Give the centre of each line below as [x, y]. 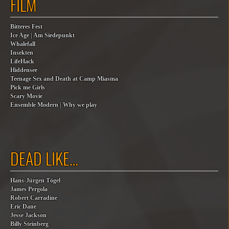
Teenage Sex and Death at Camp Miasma [64, 79]
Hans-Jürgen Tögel [35, 181]
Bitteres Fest [26, 27]
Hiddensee [24, 70]
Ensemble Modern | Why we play [54, 105]
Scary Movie [26, 96]
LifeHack [22, 62]
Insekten [22, 53]
